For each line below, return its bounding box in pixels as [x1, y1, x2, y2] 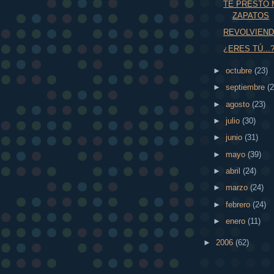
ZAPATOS [232, 10, 270, 20]
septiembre [225, 83, 267, 92]
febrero [225, 199, 253, 209]
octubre [225, 66, 254, 76]
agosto [225, 99, 252, 109]
